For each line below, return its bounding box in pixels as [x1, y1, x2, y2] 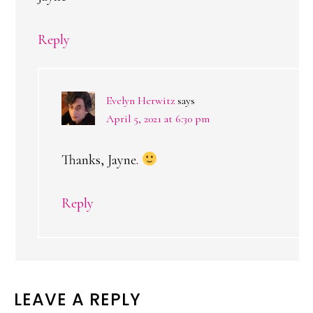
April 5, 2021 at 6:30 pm [106, 112, 210, 126]
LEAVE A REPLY [14, 288, 141, 311]
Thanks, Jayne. [61, 152, 142, 168]
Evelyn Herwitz [106, 94, 175, 108]
